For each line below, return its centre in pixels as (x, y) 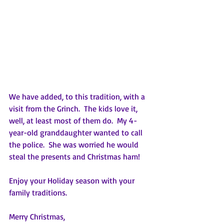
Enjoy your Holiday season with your (73, 181)
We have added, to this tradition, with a (78, 97)
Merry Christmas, (37, 217)
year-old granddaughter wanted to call (77, 133)
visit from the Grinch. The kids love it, (74, 109)
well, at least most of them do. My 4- (73, 121)
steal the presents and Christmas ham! (74, 157)
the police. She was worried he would (75, 145)
